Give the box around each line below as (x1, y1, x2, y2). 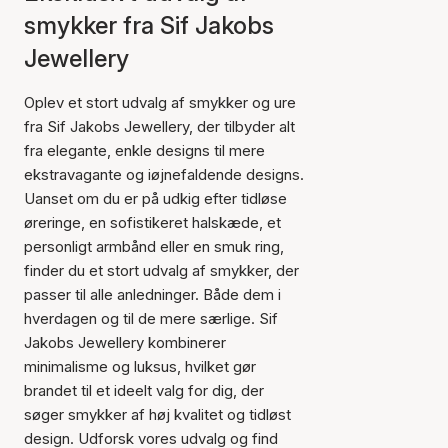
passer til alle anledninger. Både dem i (24, 285, 281, 304)
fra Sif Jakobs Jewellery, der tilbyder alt (24, 117, 295, 136)
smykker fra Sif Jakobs (24, 11, 274, 40)
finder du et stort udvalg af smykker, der (24, 261, 299, 280)
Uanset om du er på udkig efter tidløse (24, 189, 287, 208)
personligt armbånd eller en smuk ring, (24, 237, 284, 256)
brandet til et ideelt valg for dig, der (24, 381, 264, 400)
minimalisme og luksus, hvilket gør (24, 357, 256, 376)
